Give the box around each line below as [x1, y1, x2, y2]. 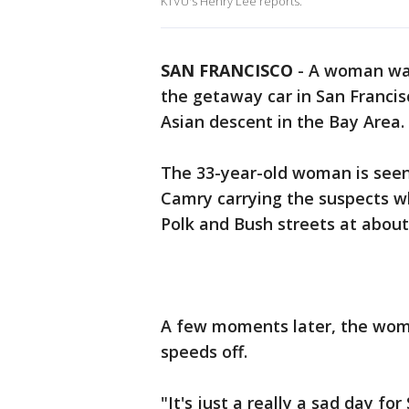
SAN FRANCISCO [161, 59, 293, 81]
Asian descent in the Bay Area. [161, 110, 404, 132]
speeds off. [161, 341, 247, 362]
